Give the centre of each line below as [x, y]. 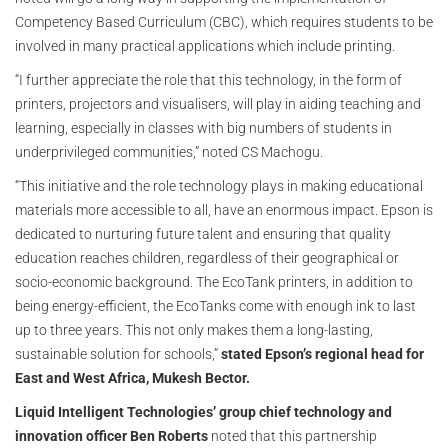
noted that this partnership [292, 436]
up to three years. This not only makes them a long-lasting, [194, 330]
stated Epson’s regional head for [322, 354]
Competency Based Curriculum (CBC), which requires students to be [224, 22]
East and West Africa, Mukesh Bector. [132, 378]
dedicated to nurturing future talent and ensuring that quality [203, 234]
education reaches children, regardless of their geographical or [207, 258]
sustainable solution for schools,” [118, 354]
